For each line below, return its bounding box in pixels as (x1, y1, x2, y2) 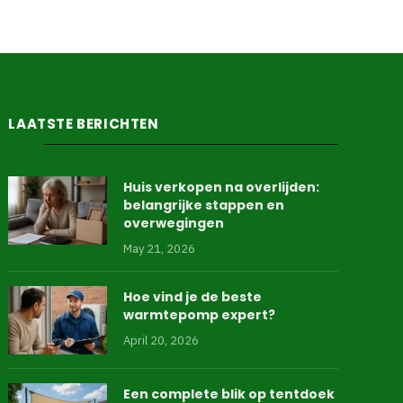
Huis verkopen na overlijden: (123, 178, 320, 196)
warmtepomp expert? (123, 306, 276, 324)
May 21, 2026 (123, 241, 196, 256)
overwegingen (123, 214, 225, 232)
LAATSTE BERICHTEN (8, 114, 159, 133)
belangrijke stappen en (123, 196, 285, 214)
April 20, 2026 (123, 333, 200, 348)
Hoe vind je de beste (123, 288, 263, 306)
